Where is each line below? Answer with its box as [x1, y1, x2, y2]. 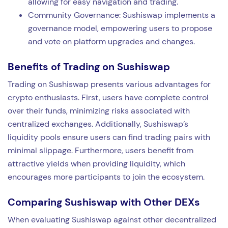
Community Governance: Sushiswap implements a [28, 9, 215, 20]
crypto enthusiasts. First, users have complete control [8, 92, 209, 103]
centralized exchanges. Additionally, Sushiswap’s [8, 118, 188, 129]
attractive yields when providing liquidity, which [8, 158, 185, 169]
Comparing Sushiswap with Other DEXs [8, 195, 200, 209]
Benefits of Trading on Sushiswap [8, 60, 170, 73]
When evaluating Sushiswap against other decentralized [8, 214, 216, 225]
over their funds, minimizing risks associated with [8, 105, 190, 116]
